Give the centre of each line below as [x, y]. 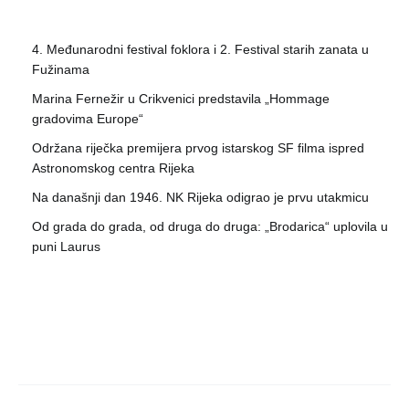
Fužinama [61, 70]
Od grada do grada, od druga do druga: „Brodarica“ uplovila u [210, 227]
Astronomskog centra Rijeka [113, 168]
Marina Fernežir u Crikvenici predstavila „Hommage [181, 99]
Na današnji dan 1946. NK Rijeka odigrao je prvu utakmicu [200, 198]
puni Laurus [66, 247]
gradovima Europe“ [88, 119]
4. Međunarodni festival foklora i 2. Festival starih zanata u [200, 50]
